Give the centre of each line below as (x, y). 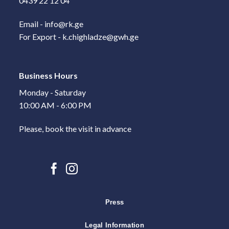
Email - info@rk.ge (51, 24)
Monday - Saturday (53, 92)
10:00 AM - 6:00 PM (55, 105)
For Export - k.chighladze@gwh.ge (79, 36)
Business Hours (49, 75)
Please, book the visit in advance (75, 128)
